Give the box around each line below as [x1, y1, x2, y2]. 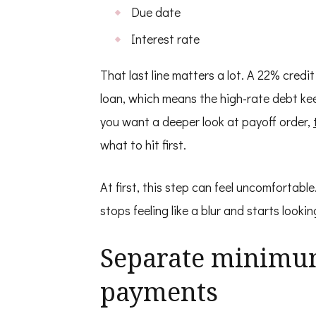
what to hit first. [100, 135, 186, 153]
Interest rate [131, 30, 200, 47]
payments [100, 274, 218, 309]
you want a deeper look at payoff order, [100, 112, 313, 130]
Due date [131, 3, 181, 20]
